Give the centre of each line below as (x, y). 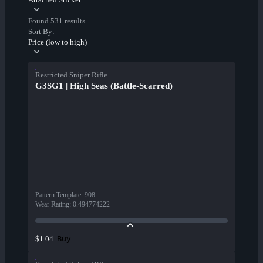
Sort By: (41, 32)
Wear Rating (52, 205)
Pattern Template (58, 195)
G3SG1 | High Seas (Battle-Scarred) (104, 86)
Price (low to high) (58, 42)
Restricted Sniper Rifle (71, 75)
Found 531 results (57, 21)
